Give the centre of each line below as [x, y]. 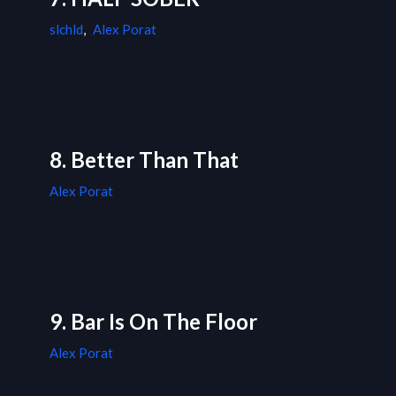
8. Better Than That [144, 160]
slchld [66, 30]
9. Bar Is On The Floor [153, 322]
